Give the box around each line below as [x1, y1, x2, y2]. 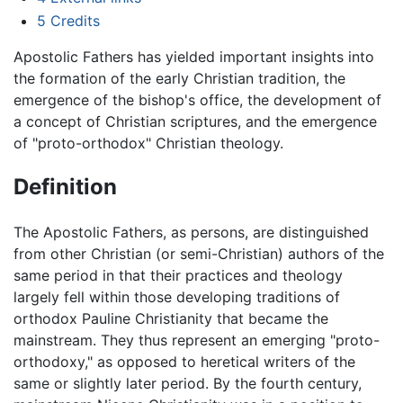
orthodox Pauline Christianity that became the [13, 309, 328, 328]
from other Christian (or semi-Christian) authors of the [13, 245, 384, 264]
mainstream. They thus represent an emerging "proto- [13, 331, 380, 350]
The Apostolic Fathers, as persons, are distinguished [13, 223, 369, 242]
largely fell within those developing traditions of [13, 288, 340, 307]
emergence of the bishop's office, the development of [13, 90, 381, 109]
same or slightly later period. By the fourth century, [13, 374, 362, 393]
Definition [13, 174, 117, 201]
